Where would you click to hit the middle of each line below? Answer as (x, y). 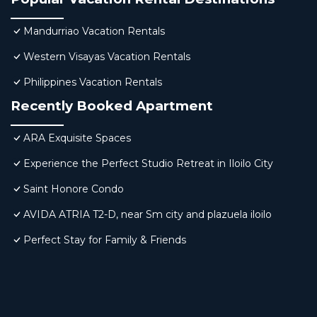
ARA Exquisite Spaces (77, 138)
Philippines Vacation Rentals (93, 82)
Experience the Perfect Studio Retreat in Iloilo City (148, 164)
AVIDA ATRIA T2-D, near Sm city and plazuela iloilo (148, 215)
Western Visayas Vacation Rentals (107, 57)
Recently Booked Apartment (112, 106)
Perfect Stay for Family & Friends (105, 240)
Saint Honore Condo (74, 189)
